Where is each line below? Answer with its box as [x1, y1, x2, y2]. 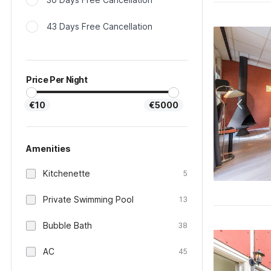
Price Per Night [26, 74, 88, 85]
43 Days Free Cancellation [47, 21, 152, 31]
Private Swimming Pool [43, 194, 134, 204]
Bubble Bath [43, 220, 92, 230]
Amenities [26, 143, 71, 154]
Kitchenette [43, 168, 90, 178]
